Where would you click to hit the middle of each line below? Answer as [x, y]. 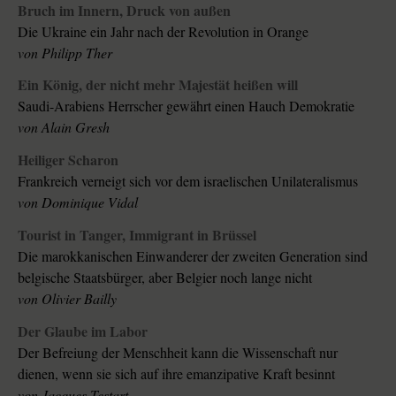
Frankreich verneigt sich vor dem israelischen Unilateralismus [267, 181]
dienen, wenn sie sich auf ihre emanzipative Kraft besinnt [261, 373]
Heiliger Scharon [68, 160]
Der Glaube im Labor [119, 331]
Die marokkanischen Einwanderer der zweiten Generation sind [114, 255]
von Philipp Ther [65, 52]
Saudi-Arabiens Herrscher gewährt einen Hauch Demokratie [186, 106]
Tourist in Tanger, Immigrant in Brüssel [193, 234]
